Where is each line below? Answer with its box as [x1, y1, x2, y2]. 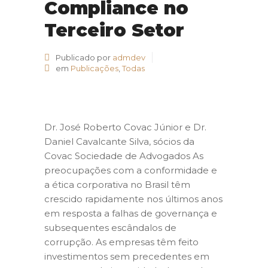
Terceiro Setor [44, 19, 184, 42]
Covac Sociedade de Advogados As [44, 150, 203, 162]
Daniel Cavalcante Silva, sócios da [44, 136, 194, 148]
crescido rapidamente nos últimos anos [44, 193, 223, 205]
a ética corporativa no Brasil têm [44, 179, 190, 191]
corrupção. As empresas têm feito [44, 236, 199, 248]
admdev [112, 53, 145, 63]
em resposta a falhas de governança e [44, 208, 217, 220]
